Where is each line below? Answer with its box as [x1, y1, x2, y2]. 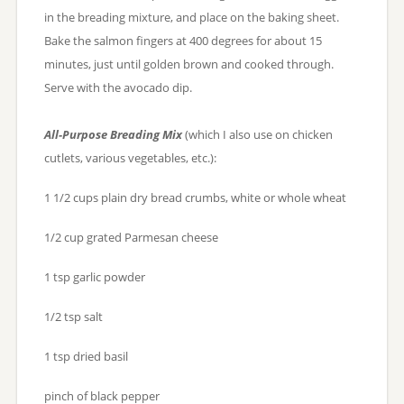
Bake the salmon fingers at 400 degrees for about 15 [43, 32, 322, 49]
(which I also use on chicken [181, 125, 333, 142]
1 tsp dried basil [43, 347, 128, 364]
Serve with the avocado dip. [43, 78, 192, 96]
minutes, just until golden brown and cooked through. [43, 55, 336, 72]
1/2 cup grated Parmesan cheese [43, 228, 218, 245]
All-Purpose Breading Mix [43, 125, 182, 142]
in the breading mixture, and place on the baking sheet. [43, 8, 342, 25]
